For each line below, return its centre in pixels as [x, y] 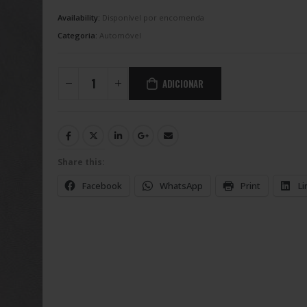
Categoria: [78, 36]
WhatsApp [181, 186]
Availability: [80, 18]
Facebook [102, 186]
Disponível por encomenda [153, 18]
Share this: [81, 162]
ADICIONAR [183, 83]
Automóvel [120, 36]
